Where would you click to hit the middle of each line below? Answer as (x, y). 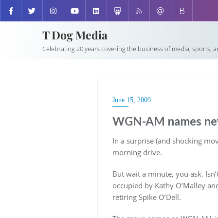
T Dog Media (75, 35)
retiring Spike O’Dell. (146, 197)
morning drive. (137, 152)
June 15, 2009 (131, 100)
